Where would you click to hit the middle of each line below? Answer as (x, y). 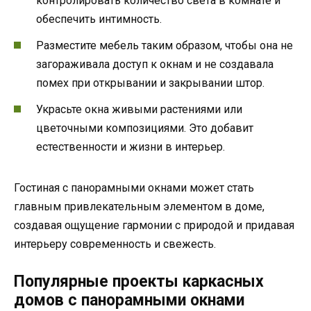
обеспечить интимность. (99, 19)
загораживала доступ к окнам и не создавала (155, 64)
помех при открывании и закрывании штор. (150, 83)
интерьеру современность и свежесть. (115, 244)
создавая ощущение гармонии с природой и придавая (154, 226)
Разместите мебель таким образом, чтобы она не (165, 45)
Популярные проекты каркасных (139, 282)
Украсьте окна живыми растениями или (139, 110)
